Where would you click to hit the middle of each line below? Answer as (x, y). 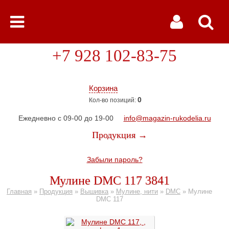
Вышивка (94, 191)
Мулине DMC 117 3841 (109, 180)
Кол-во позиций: (113, 100)
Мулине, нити (137, 191)
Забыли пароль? (114, 159)
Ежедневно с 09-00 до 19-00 (66, 118)
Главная (19, 191)
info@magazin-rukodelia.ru (167, 118)
